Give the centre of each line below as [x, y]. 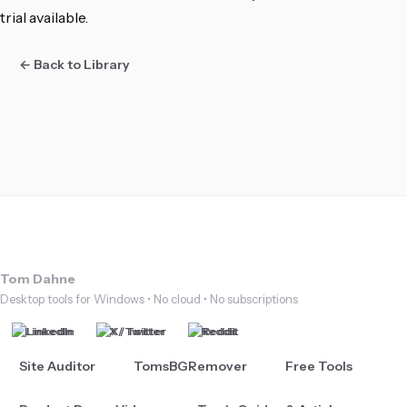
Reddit [219, 331]
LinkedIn [49, 331]
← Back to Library [74, 64]
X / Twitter [137, 331]
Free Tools [319, 366]
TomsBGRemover [190, 366]
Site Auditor [57, 366]
